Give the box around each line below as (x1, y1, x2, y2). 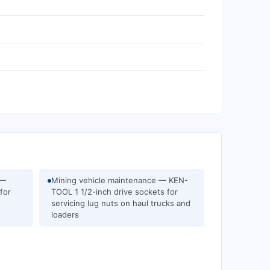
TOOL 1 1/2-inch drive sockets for (51, 187, 178, 196)
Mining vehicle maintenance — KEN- (51, 175, 188, 185)
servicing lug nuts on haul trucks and (51, 198, 190, 208)
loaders (51, 210, 79, 219)
